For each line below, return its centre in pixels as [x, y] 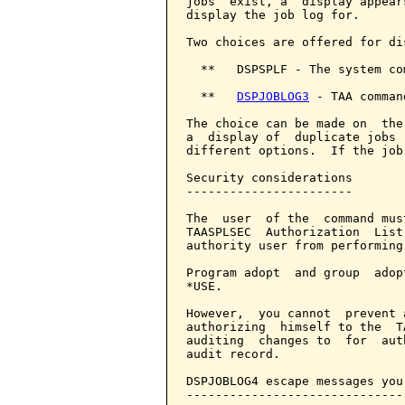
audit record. [233, 354]
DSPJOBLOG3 [273, 96]
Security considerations [269, 178]
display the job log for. [273, 15]
